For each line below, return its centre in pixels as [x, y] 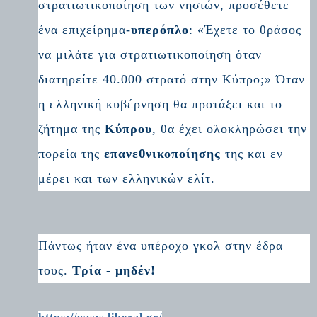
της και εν [252, 153]
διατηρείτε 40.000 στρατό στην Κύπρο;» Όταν [172, 79]
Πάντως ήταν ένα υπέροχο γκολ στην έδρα [161, 246]
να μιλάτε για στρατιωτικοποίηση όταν [150, 54]
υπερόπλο [160, 29]
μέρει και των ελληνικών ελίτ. [127, 178]
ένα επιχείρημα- [85, 29]
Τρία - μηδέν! [114, 271]
